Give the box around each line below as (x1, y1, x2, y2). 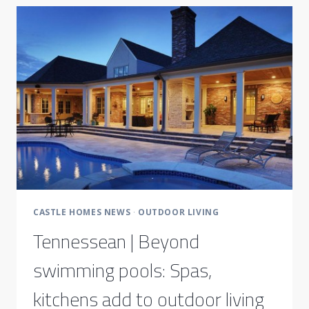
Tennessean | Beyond (33, 226, 199, 257)
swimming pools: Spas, (33, 255, 212, 286)
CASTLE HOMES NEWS (33, 206, 131, 219)
